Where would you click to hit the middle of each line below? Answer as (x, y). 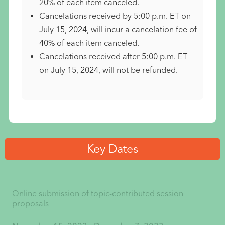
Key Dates (113, 148)
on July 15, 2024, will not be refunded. (108, 70)
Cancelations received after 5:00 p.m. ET (113, 56)
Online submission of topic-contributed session (97, 193)
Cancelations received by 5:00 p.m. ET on (115, 16)
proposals (30, 203)
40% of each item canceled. (89, 43)
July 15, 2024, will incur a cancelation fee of (118, 29)
